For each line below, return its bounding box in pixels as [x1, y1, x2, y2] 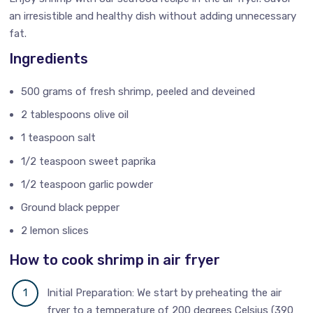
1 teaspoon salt [21, 131, 96, 145]
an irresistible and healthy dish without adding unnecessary [9, 10, 297, 23]
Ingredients [9, 50, 89, 68]
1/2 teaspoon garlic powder [21, 177, 154, 191]
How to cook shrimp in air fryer [9, 251, 221, 268]
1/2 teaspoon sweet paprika [21, 154, 156, 168]
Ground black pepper [21, 201, 120, 214]
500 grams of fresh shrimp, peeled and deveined [21, 85, 256, 99]
